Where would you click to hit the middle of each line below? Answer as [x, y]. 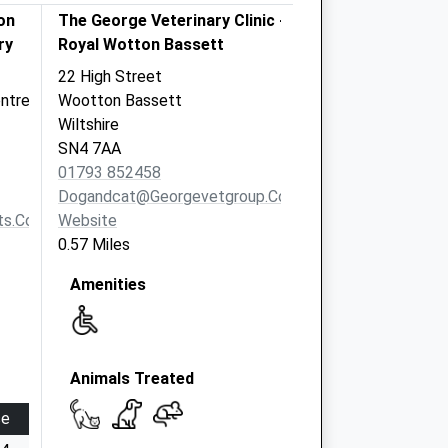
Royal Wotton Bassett [141, 44]
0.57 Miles [94, 244]
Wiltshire [88, 124]
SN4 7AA [89, 148]
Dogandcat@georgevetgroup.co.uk [183, 196]
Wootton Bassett [120, 100]
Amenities [108, 284]
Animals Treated [132, 378]
